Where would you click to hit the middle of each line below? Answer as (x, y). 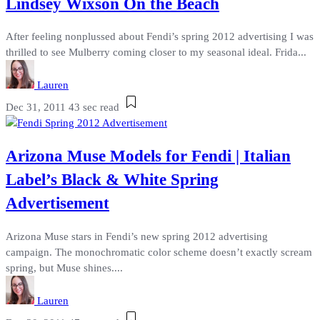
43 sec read (94, 107)
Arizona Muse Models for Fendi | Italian (148, 156)
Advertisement (57, 203)
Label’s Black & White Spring (112, 179)
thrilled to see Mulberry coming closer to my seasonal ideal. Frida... (156, 52)
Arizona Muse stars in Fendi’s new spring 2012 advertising (137, 236)
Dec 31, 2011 (36, 107)
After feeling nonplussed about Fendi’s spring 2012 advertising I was (160, 37)
